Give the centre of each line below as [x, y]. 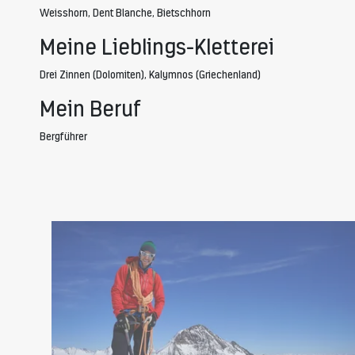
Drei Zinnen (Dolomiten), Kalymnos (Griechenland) [150, 75]
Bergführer [63, 137]
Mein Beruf [90, 109]
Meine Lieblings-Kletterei [157, 47]
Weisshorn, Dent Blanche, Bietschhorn [125, 13]
